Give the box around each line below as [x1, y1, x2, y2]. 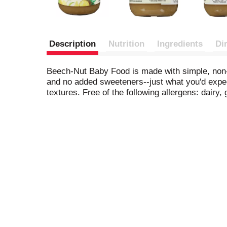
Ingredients [157, 39, 203, 49]
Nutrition [108, 39, 144, 49]
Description [49, 39, 96, 49]
